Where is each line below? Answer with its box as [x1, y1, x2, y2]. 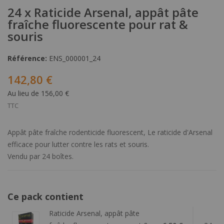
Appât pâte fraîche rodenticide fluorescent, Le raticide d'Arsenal [7, 127, 212, 137]
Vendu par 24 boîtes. [7, 151, 73, 161]
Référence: [7, 53, 47, 63]
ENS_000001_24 [47, 53, 100, 63]
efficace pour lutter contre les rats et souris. [7, 139, 149, 149]
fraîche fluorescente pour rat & [7, 16, 188, 32]
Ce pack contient [7, 190, 83, 202]
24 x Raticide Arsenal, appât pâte [7, 4, 198, 20]
